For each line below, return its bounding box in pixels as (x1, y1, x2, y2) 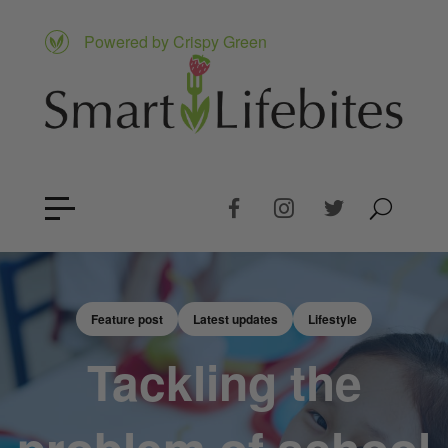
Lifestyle (308, 310, 357, 329)
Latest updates (193, 310, 278, 329)
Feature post (91, 310, 163, 329)
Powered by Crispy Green (83, 30, 267, 53)
